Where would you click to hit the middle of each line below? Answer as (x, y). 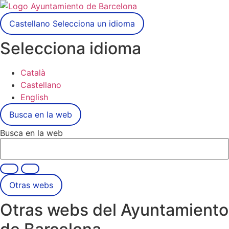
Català (33, 73)
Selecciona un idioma (94, 24)
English (34, 97)
